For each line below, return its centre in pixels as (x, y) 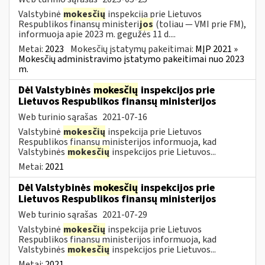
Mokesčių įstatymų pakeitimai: (133, 49)
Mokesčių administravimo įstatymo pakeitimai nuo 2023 (131, 59)
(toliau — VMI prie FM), (200, 24)
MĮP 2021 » (216, 49)
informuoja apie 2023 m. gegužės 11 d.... (97, 34)
